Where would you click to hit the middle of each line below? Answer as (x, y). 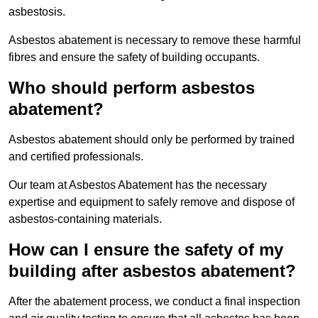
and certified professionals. (76, 157)
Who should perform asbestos (132, 88)
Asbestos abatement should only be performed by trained (152, 140)
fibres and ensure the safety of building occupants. (134, 57)
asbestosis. (37, 12)
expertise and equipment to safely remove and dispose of (152, 202)
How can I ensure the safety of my (146, 250)
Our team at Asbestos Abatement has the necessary (138, 185)
